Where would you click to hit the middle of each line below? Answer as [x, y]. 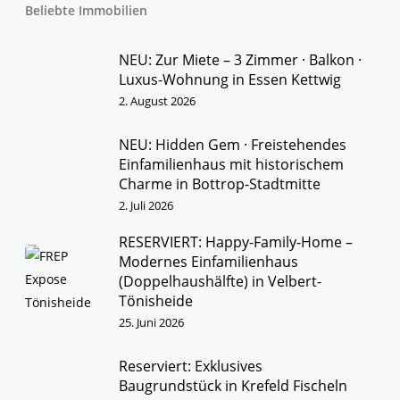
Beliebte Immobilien [86, 11]
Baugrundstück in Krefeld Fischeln [233, 386]
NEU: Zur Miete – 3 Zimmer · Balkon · [240, 60]
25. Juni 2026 [151, 323]
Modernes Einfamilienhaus [208, 262]
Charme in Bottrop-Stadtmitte [220, 184]
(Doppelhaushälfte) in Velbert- [220, 282]
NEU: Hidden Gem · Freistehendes [233, 145]
